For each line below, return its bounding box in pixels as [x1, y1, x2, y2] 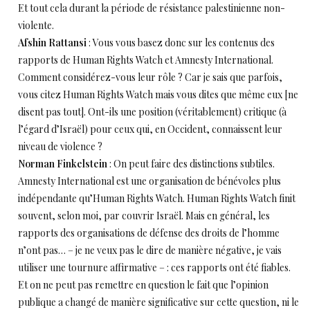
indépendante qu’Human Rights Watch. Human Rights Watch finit [18, 192, 295, 205]
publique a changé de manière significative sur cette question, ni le [18, 295, 299, 309]
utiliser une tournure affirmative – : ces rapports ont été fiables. [18, 261, 291, 274]
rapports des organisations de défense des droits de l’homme [18, 226, 280, 239]
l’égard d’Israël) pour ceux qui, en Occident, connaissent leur [18, 122, 282, 136]
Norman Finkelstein [18, 157, 107, 170]
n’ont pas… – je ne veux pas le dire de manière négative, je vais [18, 244, 282, 257]
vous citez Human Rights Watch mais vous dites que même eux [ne [18, 88, 298, 101]
